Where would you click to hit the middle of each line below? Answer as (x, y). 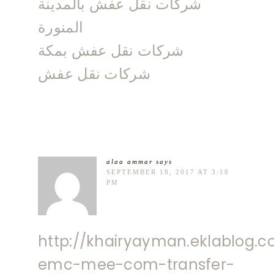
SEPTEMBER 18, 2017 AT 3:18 (168, 172)
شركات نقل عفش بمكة (111, 50)
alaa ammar (130, 161)
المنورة (61, 27)
